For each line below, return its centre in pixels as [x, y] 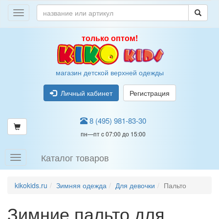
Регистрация [149, 93]
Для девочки [135, 185]
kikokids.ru [31, 185]
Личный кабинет [84, 93]
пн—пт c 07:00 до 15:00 [113, 134]
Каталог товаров [75, 157]
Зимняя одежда [81, 185]
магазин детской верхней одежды [109, 72]
